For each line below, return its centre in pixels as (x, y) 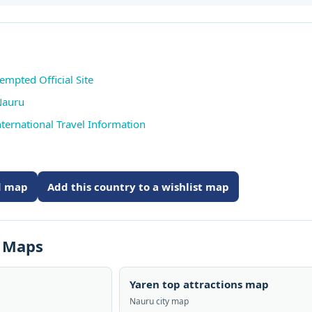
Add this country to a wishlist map (138, 187)
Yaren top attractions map (199, 284)
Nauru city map (159, 301)
